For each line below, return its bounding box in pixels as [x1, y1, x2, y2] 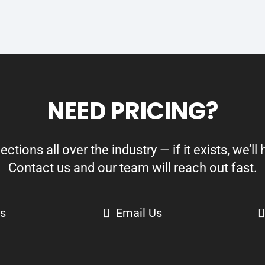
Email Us [115, 205, 162, 220]
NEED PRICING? [47, 95, 218, 128]
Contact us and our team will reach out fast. [8, 160, 257, 176]
